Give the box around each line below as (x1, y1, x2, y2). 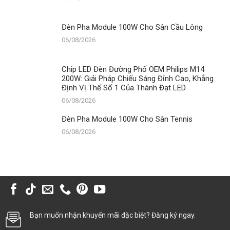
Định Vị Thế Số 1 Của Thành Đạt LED (62, 83, 186, 93)
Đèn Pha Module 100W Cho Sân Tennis (62, 114, 193, 124)
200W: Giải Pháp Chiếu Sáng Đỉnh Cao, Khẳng (62, 74, 214, 84)
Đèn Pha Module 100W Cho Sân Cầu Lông (62, 23, 203, 32)
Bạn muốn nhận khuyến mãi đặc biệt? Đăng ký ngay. (30, 211, 196, 220)
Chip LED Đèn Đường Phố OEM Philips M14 (62, 65, 204, 74)
